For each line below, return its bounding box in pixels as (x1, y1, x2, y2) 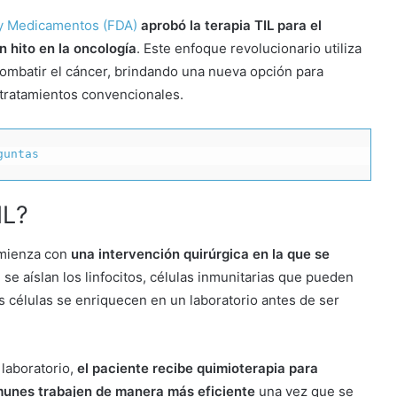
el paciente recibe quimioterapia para (77, 360, 318, 378)
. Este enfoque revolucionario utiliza (136, 39, 362, 57)
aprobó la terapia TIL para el (141, 16, 322, 34)
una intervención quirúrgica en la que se (71, 245, 330, 263)
